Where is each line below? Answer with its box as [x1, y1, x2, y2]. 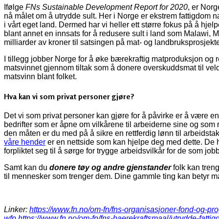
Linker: [4, 205, 29, 214]
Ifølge [4, 2, 25, 11]
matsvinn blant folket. [4, 72, 77, 81]
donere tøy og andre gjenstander [49, 163, 171, 172]
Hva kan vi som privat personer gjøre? [4, 91, 134, 102]
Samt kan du [4, 163, 49, 172]
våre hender [4, 138, 45, 147]
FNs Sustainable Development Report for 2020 [25, 2, 188, 11]
